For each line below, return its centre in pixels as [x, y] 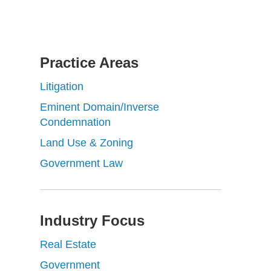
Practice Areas [89, 63]
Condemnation [75, 122]
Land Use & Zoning [87, 143]
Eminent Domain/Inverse [100, 107]
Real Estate [68, 244]
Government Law [81, 163]
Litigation [62, 87]
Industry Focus [92, 220]
